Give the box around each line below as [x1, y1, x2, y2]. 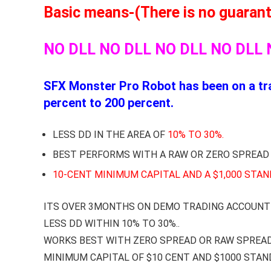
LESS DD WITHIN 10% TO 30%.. [44, 218, 180, 229]
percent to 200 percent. [44, 96, 174, 110]
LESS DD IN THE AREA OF [53, 129, 168, 140]
